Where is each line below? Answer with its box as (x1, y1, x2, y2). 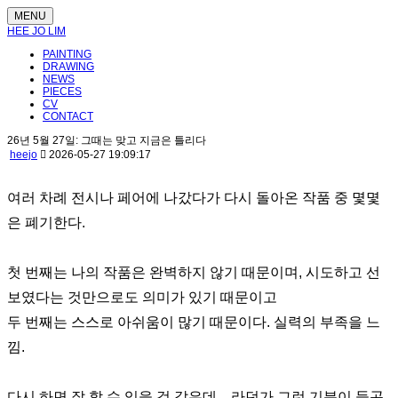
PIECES (43, 85, 82, 98)
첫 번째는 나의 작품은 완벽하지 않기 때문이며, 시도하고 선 (7, 265, 380, 280)
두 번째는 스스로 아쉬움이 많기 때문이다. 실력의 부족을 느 (7, 314, 380, 330)
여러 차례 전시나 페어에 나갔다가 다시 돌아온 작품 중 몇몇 (7, 190, 380, 205)
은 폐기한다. (7, 215, 85, 230)
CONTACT (43, 110, 93, 123)
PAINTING (43, 48, 92, 60)
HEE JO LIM (7, 25, 66, 37)
